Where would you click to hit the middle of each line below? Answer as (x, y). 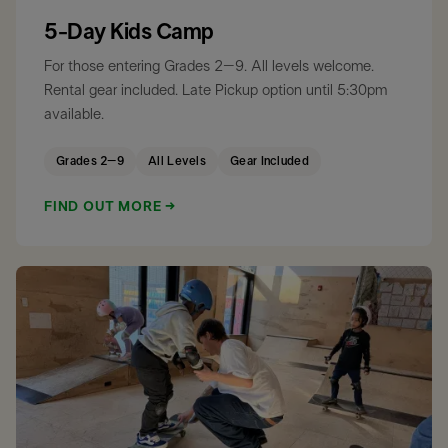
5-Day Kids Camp (129, 32)
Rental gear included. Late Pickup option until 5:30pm (215, 90)
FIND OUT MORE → (110, 207)
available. (74, 114)
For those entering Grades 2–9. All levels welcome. (209, 66)
